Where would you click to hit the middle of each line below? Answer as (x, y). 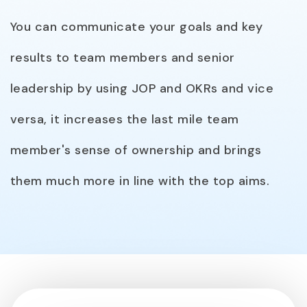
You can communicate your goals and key (137, 27)
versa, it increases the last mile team (125, 120)
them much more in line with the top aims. (140, 181)
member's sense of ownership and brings (136, 150)
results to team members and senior (123, 58)
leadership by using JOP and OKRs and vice (142, 89)
